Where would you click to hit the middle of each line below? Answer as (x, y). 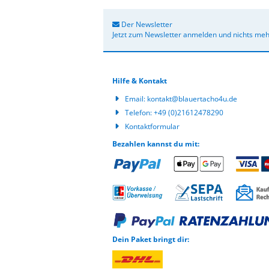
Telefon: (139, 113)
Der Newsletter (146, 24)
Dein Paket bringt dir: (151, 240)
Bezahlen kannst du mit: (156, 144)
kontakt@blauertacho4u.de (192, 99)
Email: (136, 99)
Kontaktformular (152, 126)
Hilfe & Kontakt (140, 81)
